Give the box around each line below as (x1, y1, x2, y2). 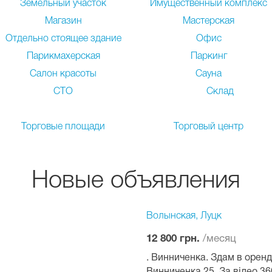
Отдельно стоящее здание (5, 35, 121, 43)
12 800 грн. (146, 234, 203, 244)
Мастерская (183, 17, 235, 25)
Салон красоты (30, 70, 97, 78)
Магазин (44, 17, 82, 25)
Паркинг (190, 52, 227, 61)
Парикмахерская (26, 52, 100, 61)
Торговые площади (21, 123, 106, 131)
